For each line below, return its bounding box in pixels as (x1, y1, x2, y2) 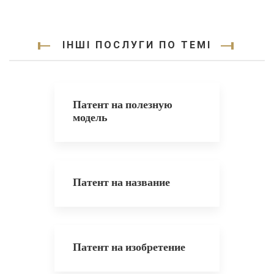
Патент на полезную (73, 97, 172, 112)
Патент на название (73, 174, 170, 190)
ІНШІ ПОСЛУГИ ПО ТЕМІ (62, 39, 212, 51)
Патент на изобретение (73, 239, 185, 254)
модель (73, 109, 108, 125)
